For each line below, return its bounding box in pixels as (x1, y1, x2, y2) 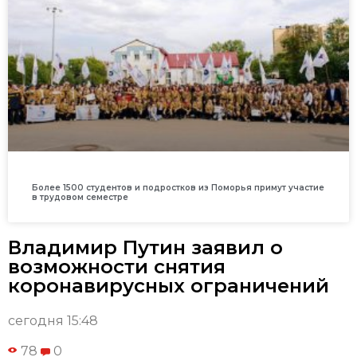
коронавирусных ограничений (8, 274, 329, 298)
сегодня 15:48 (8, 313, 98, 329)
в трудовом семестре (32, 192, 128, 203)
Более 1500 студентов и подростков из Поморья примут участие (32, 182, 324, 194)
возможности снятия (8, 255, 226, 279)
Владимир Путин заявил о (8, 236, 283, 260)
